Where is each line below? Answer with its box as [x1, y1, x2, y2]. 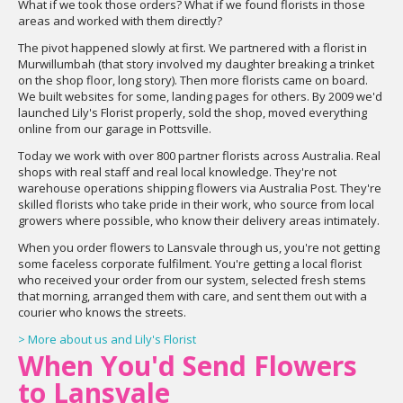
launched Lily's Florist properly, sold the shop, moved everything [18, 104, 367, 121]
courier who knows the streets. [18, 304, 186, 320]
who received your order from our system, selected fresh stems [18, 272, 366, 288]
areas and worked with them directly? [18, 13, 222, 29]
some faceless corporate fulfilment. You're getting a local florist [18, 255, 362, 272]
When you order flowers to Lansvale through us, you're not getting [18, 239, 380, 255]
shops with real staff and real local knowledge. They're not [18, 164, 336, 180]
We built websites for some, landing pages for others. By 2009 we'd [18, 88, 382, 104]
